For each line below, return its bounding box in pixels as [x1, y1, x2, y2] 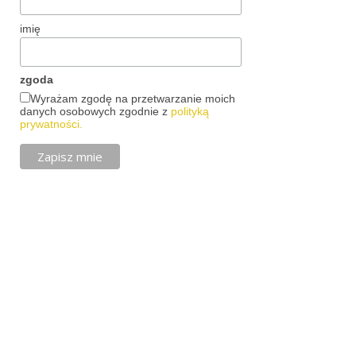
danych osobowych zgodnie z [20, 105, 171, 118]
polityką [171, 105, 209, 118]
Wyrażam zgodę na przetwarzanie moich [30, 92, 235, 106]
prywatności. [20, 118, 83, 131]
